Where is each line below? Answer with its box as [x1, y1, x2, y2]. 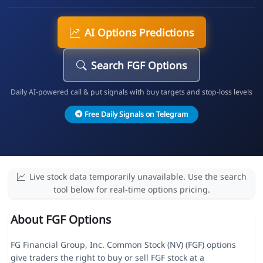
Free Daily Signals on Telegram [84, 109, 188, 119]
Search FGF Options [91, 58, 187, 72]
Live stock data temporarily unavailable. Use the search [29, 171, 247, 183]
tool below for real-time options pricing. [53, 184, 210, 195]
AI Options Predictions [84, 25, 194, 39]
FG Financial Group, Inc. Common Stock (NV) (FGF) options [10, 239, 236, 251]
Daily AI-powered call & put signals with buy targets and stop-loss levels [11, 86, 252, 97]
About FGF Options [10, 211, 111, 228]
